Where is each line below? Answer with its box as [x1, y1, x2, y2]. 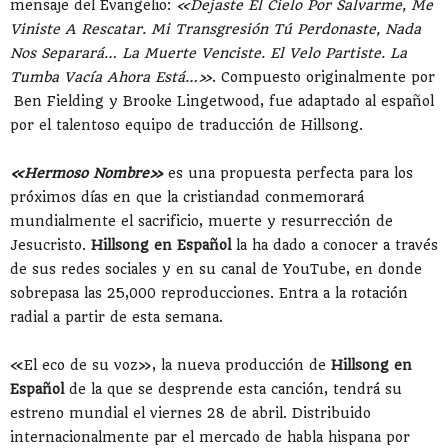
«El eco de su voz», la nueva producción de [10, 356, 331, 373]
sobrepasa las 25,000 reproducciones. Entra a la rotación [10, 284, 408, 301]
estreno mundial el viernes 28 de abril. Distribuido [10, 404, 371, 421]
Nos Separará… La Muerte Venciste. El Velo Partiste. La [10, 44, 407, 61]
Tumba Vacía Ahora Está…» [10, 68, 212, 85]
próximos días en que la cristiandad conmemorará [10, 188, 364, 205]
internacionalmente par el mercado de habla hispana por [10, 428, 410, 445]
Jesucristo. [10, 236, 91, 253]
